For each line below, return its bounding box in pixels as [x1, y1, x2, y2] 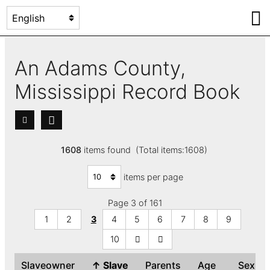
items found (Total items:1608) [81, 145, 210, 155]
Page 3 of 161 [108, 198, 162, 209]
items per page [123, 171, 183, 182]
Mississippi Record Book [14, 79, 251, 104]
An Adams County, [14, 55, 186, 80]
